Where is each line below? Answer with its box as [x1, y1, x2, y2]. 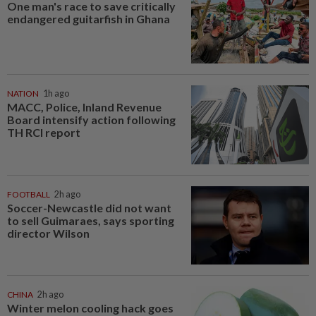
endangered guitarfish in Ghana [7, 12, 170, 26]
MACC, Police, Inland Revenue [7, 99, 162, 114]
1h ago [43, 87, 69, 99]
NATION [7, 87, 39, 99]
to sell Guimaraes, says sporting [7, 213, 174, 227]
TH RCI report [7, 125, 80, 139]
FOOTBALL [7, 188, 50, 200]
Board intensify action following [7, 112, 176, 126]
